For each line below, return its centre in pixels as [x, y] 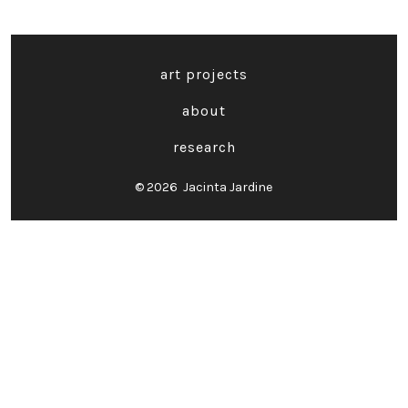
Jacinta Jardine [228, 188]
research [204, 147]
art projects [204, 74]
